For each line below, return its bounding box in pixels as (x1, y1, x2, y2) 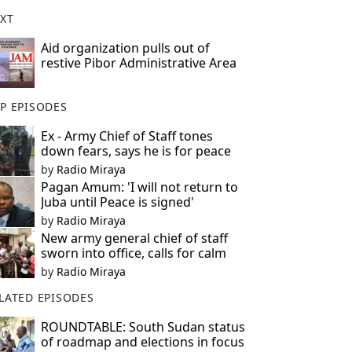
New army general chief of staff (40, 229, 228, 247)
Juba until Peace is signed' (40, 193, 194, 211)
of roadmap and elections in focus (40, 333, 244, 350)
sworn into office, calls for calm (40, 244, 226, 262)
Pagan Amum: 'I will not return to (40, 178, 238, 196)
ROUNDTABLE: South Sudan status (40, 318, 245, 335)
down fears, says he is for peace (40, 142, 231, 159)
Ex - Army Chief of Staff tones (40, 127, 213, 145)
